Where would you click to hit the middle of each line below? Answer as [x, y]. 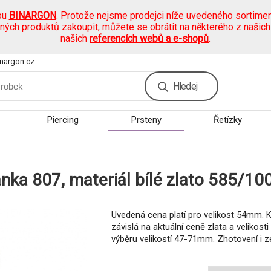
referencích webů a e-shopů [149, 38]
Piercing [63, 120]
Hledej [185, 86]
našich [75, 38]
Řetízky [228, 120]
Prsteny [146, 120]
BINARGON [32, 15]
